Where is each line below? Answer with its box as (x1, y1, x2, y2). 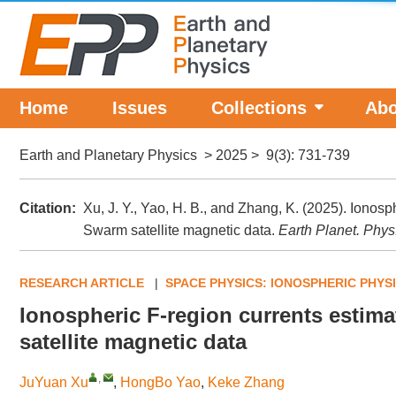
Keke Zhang (208, 375, 285, 390)
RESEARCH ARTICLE (19, 276, 144, 290)
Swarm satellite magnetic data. (83, 223, 278, 238)
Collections (211, 98, 307, 118)
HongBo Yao (120, 375, 201, 390)
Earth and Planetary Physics (19, 148, 197, 163)
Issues (112, 98, 167, 118)
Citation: (19, 201, 76, 216)
